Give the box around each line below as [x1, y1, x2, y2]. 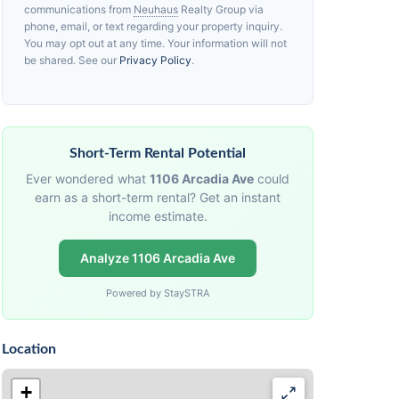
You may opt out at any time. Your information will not [24, 37, 287, 50]
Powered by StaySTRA [106, 287, 209, 299]
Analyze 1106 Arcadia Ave [80, 250, 235, 265]
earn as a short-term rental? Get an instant [35, 190, 281, 205]
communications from [24, 3, 134, 16]
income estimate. [108, 208, 208, 224]
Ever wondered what [26, 171, 150, 186]
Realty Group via [178, 3, 264, 16]
